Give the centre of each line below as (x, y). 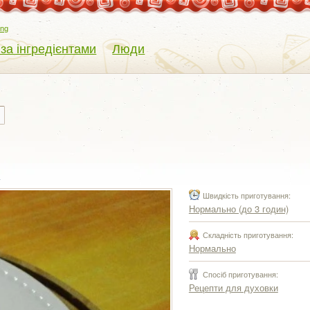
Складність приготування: (248, 235)
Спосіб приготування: (240, 274)
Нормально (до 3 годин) (238, 209)
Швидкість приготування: (246, 195)
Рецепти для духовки (233, 288)
